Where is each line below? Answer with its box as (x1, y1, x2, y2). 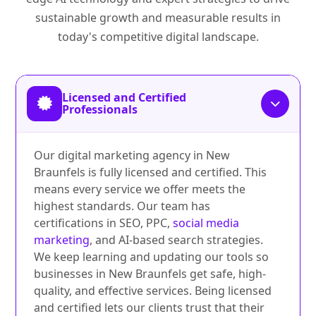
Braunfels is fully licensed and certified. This (34, 164, 267, 181)
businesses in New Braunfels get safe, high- (34, 266, 267, 282)
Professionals (62, 102, 138, 118)
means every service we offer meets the (34, 181, 246, 197)
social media (173, 215, 240, 231)
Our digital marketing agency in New (34, 147, 231, 164)
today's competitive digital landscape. (57, 29, 259, 45)
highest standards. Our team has (34, 198, 211, 214)
